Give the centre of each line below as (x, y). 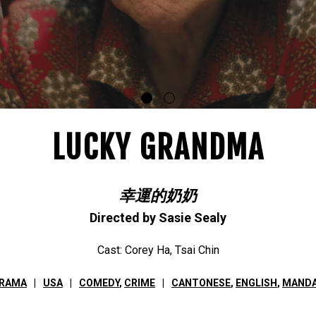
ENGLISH (256, 282)
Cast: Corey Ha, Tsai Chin (158, 250)
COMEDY (99, 282)
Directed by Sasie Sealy (158, 217)
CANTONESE (201, 282)
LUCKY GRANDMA (158, 147)
